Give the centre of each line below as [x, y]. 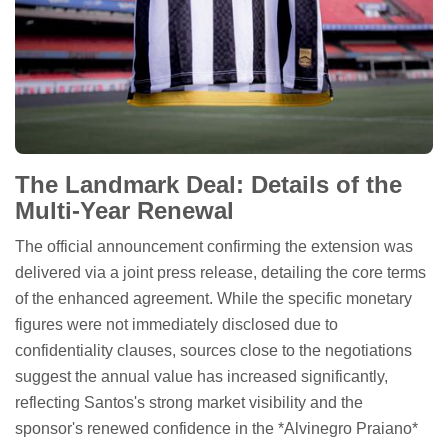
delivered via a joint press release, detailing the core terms [220, 273]
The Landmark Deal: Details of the [208, 185]
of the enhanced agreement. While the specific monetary [213, 299]
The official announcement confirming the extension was [214, 247]
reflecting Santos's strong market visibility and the [189, 403]
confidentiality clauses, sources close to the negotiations [213, 351]
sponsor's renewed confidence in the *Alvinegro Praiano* [216, 429]
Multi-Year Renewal [124, 211]
